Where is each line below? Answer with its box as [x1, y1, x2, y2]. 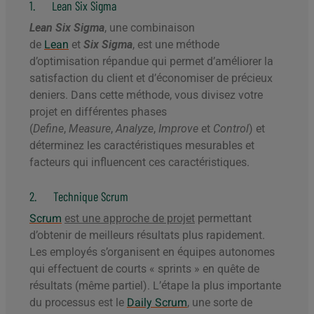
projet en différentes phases [29, 105, 167, 119]
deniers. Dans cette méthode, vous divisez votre [29, 88, 263, 102]
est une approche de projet [64, 212, 195, 226]
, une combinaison [104, 21, 195, 35]
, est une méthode [132, 38, 219, 52]
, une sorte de [187, 296, 252, 310]
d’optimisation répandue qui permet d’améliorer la [29, 55, 273, 69]
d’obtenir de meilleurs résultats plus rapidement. [29, 228, 265, 243]
